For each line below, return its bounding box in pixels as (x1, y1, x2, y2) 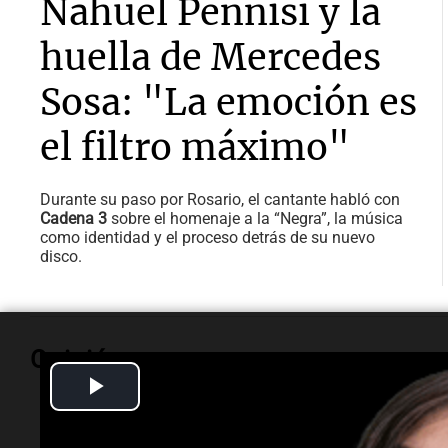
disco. (40, 247, 94, 266)
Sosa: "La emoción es (40, 80, 417, 125)
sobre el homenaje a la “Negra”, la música (107, 209, 403, 228)
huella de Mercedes (40, 35, 381, 80)
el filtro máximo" (40, 125, 350, 170)
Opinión (30, 345, 132, 374)
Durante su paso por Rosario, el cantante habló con (40, 190, 400, 209)
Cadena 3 (40, 209, 107, 228)
